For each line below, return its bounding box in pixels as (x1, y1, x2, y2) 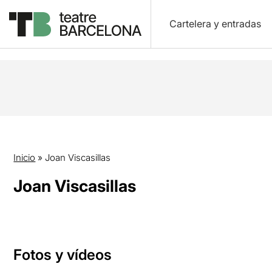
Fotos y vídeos (13, 246, 112, 263)
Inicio (13, 152, 36, 163)
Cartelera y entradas (169, 18, 261, 30)
